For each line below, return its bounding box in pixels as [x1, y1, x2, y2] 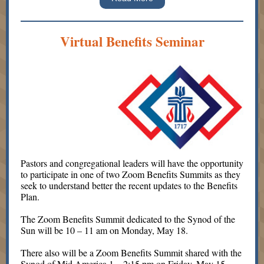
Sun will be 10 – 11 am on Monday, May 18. [21, 224, 188, 236]
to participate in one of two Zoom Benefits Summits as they [21, 168, 240, 180]
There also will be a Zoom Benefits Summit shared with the [21, 246, 242, 259]
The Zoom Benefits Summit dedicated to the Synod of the [21, 213, 235, 225]
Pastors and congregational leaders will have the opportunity [21, 157, 243, 169]
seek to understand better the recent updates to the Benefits [21, 179, 237, 192]
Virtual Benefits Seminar [60, 31, 204, 51]
